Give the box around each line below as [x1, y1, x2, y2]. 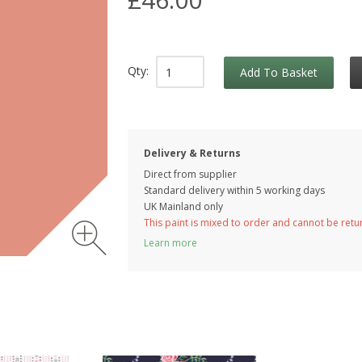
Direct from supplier [144, 167, 237, 182]
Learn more [144, 236, 197, 250]
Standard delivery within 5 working [144, 183, 301, 198]
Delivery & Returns [144, 146, 241, 161]
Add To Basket [240, 65, 318, 81]
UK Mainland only [144, 200, 223, 214]
